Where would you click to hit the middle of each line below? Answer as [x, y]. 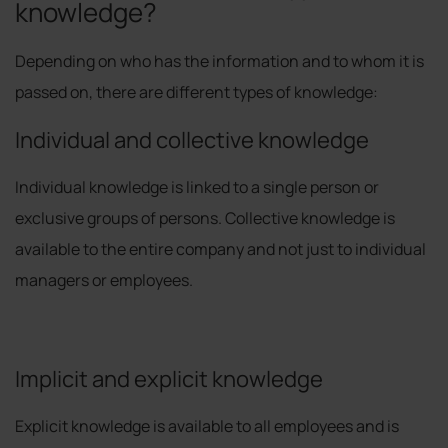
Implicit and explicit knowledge [169, 378]
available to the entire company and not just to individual [220, 248]
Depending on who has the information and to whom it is [219, 60]
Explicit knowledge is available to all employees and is [207, 425]
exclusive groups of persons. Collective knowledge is [205, 217]
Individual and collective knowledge [192, 139]
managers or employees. [104, 279]
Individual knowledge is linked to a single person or [197, 186]
